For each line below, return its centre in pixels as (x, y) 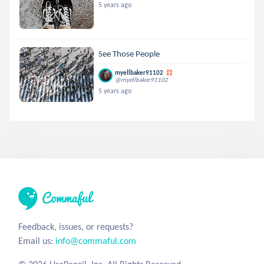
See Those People (129, 54)
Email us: (37, 241)
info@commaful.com (96, 241)
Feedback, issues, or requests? (76, 227)
